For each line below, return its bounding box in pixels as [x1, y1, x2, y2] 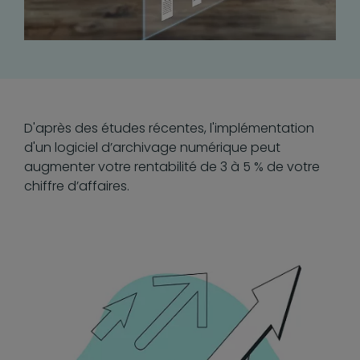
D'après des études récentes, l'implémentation [24, 118, 314, 137]
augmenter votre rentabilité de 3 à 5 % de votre [24, 157, 320, 176]
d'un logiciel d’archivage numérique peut [24, 137, 280, 157]
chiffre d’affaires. [24, 176, 129, 195]
